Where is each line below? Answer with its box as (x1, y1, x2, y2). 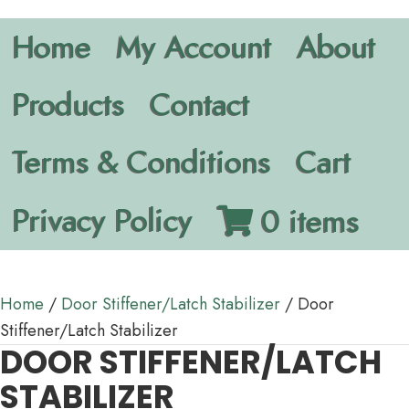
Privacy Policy (13, 198, 193, 243)
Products (13, 82, 125, 127)
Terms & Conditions (13, 140, 271, 184)
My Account (117, 25, 272, 69)
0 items (262, 199, 360, 244)
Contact (151, 82, 250, 127)
